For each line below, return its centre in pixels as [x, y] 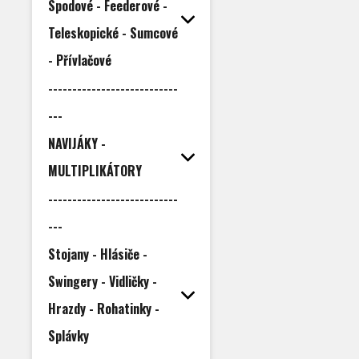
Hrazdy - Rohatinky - [104, 309]
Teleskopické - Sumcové [113, 33]
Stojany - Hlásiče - [98, 254]
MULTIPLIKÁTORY [95, 171]
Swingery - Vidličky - [103, 281]
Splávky [69, 336]
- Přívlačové [80, 60]
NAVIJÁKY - [77, 143]
